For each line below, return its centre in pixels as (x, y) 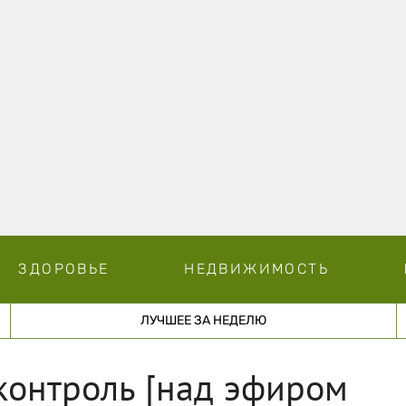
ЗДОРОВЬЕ (64, 268)
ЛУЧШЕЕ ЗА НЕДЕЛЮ (203, 320)
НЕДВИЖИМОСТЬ (256, 268)
